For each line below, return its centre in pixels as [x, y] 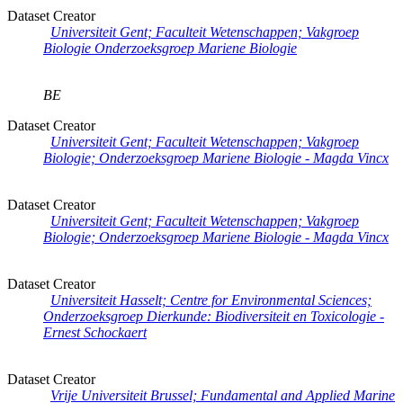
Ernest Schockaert [95, 333]
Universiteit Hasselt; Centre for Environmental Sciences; [211, 300]
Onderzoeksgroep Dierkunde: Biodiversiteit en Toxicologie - [214, 317]
